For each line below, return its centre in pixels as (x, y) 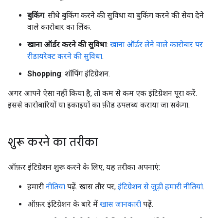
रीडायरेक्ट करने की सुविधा (65, 56)
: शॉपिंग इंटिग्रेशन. (86, 74)
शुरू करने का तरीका (53, 142)
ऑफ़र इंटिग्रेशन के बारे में (64, 204)
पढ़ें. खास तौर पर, (91, 187)
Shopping (44, 74)
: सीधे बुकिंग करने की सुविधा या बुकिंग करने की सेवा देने (124, 15)
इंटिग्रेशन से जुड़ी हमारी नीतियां (160, 187)
